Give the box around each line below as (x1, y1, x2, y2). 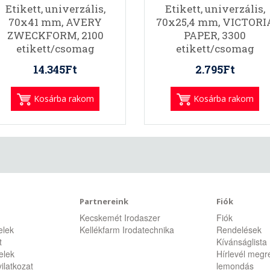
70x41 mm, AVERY (8, 15, 102, 29)
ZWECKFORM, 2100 (7, 28, 104, 42)
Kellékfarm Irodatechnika (80, 224, 175, 236)
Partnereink (80, 196, 129, 207)
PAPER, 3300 (184, 28, 246, 42)
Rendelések (216, 224, 262, 236)
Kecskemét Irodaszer (80, 212, 161, 224)
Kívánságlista (216, 236, 267, 248)
